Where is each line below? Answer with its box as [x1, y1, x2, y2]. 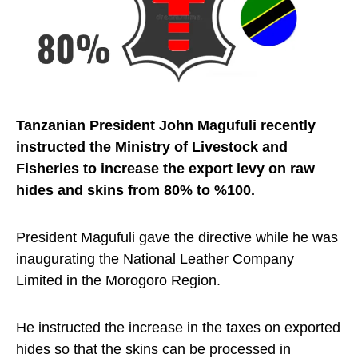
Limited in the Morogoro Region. [16, 272, 221, 289]
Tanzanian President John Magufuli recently [16, 117, 316, 134]
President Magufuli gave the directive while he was [16, 229, 338, 246]
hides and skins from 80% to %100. [16, 182, 255, 199]
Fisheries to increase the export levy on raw [16, 161, 315, 177]
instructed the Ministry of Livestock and [16, 139, 288, 156]
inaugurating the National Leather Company [16, 251, 294, 268]
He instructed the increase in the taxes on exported [16, 320, 340, 336]
